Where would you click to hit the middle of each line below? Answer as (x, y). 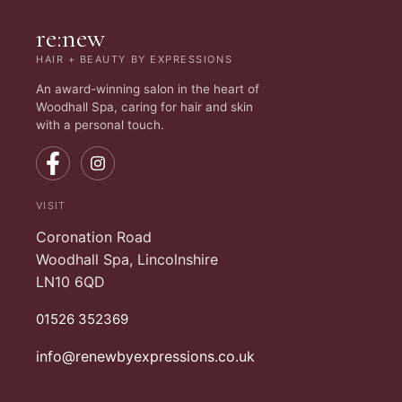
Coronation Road (94, 236)
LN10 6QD (70, 281)
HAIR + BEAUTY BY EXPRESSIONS (135, 60)
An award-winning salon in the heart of (148, 88)
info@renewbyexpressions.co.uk (145, 357)
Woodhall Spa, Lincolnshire (127, 259)
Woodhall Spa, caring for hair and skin (144, 106)
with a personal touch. (100, 124)
